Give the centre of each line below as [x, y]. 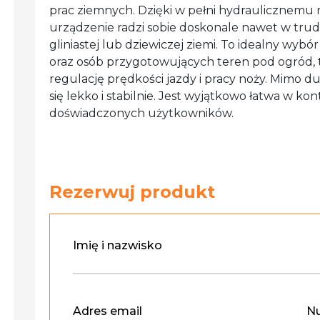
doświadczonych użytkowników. [141, 113]
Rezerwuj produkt [132, 191]
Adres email [107, 311]
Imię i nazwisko [117, 245]
